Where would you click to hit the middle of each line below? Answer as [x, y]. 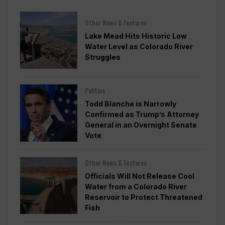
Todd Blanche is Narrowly [130, 103]
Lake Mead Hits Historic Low [136, 36]
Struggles [102, 57]
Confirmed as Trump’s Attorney [142, 114]
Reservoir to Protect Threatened [143, 197]
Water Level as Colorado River [139, 47]
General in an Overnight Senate [141, 125]
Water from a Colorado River [136, 187]
